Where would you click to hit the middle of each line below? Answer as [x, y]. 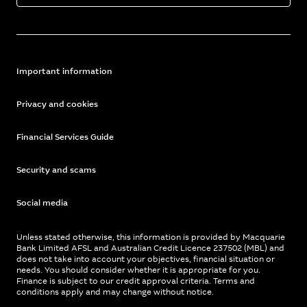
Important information [64, 71]
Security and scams [56, 170]
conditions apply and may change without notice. [115, 292]
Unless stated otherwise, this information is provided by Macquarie [151, 237]
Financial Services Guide [65, 137]
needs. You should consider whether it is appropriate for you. [138, 270]
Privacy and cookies [57, 104]
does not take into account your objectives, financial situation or [146, 259]
